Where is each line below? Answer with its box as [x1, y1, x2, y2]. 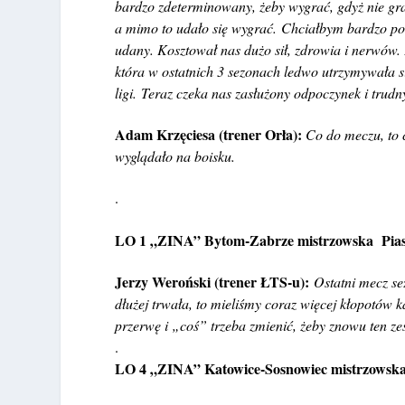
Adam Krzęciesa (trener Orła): [115, 123, 306, 145]
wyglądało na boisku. [115, 146, 236, 165]
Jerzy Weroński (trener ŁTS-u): [115, 271, 315, 293]
